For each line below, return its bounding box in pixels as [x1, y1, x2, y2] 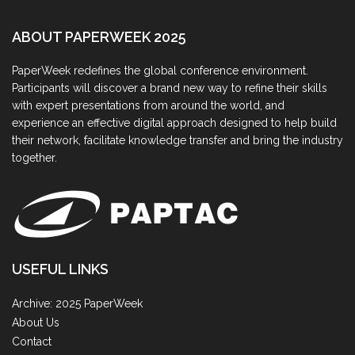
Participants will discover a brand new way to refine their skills [12, 82, 327, 95]
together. [12, 151, 57, 165]
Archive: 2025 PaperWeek [12, 297, 143, 311]
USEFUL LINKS [12, 261, 109, 278]
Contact [12, 335, 52, 349]
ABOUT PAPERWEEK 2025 [12, 29, 186, 46]
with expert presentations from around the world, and [12, 99, 284, 113]
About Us [12, 316, 59, 330]
